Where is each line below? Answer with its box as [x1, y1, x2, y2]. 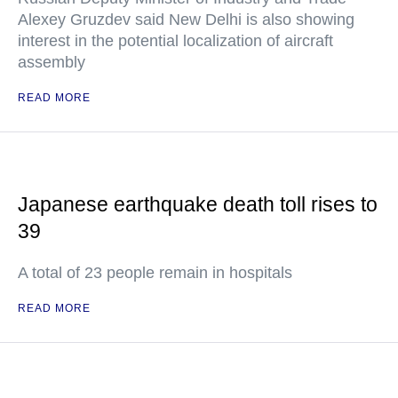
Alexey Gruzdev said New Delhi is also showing [18, 11, 354, 28]
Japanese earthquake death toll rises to [18, 193, 378, 216]
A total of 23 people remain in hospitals [18, 264, 292, 282]
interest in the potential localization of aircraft [18, 32, 333, 50]
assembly [18, 53, 85, 71]
